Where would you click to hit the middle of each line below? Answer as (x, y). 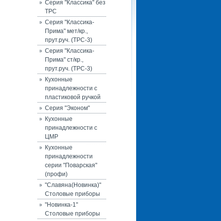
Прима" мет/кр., (66, 31)
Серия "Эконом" (67, 108)
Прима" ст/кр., (64, 60)
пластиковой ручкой (73, 97)
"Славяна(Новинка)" (73, 185)
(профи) (56, 174)
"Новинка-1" (61, 205)
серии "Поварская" (71, 165)
